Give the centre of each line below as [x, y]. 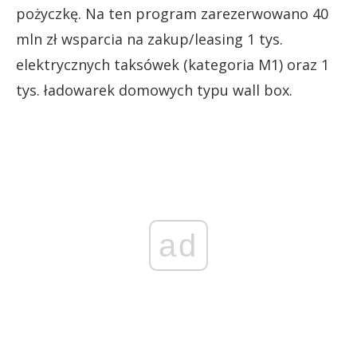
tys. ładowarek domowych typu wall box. [154, 90]
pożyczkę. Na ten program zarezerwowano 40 [172, 13]
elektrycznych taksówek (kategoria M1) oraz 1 [173, 64]
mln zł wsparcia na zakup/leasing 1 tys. [149, 39]
